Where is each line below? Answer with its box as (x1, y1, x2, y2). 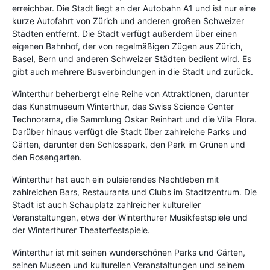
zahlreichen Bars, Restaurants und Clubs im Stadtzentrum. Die (12, 186, 257, 197)
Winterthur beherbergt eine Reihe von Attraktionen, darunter (12, 88, 249, 99)
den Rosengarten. (12, 151, 82, 162)
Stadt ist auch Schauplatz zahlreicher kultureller (12, 199, 201, 210)
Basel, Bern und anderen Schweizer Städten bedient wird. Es (12, 53, 251, 64)
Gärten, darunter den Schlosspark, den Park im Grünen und (12, 139, 245, 149)
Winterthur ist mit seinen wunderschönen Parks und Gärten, (12, 246, 245, 257)
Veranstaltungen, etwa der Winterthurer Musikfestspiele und (12, 212, 248, 222)
